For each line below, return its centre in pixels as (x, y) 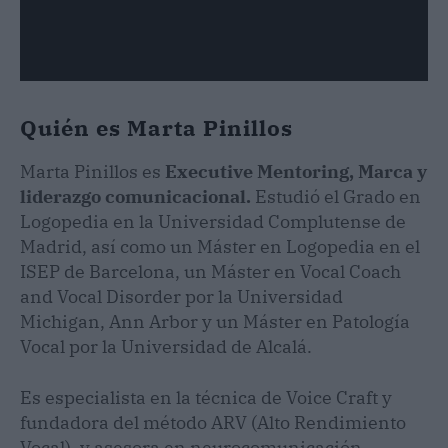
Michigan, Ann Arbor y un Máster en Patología (215, 321)
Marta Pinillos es (92, 171)
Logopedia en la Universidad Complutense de (213, 221)
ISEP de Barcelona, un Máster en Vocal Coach (210, 271)
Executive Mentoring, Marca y (296, 171)
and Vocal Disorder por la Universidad (181, 296)
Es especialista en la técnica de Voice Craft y (206, 397)
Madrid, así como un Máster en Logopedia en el (220, 246)
